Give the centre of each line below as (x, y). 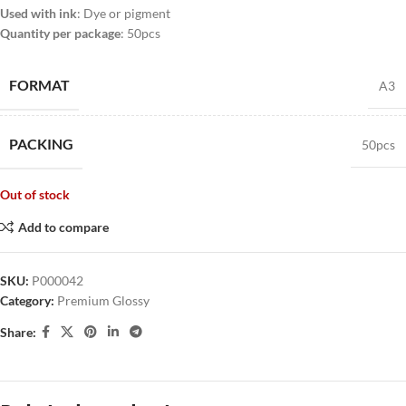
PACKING (41, 144)
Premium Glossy (103, 300)
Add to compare (63, 227)
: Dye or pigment (124, 13)
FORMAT (39, 85)
